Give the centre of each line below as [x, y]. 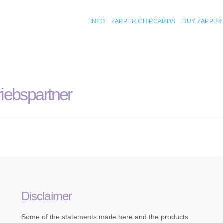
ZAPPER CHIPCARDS [143, 21]
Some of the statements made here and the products [105, 216]
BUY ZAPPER [202, 21]
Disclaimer [47, 196]
